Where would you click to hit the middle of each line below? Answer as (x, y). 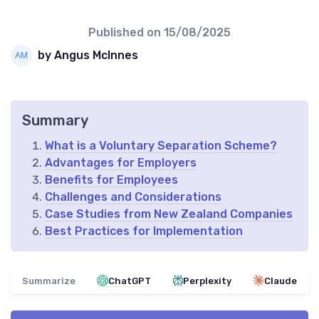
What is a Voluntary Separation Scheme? (161, 145)
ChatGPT (130, 281)
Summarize (49, 281)
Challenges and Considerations (133, 197)
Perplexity (207, 281)
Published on (126, 32)
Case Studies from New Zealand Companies (169, 214)
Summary (55, 120)
